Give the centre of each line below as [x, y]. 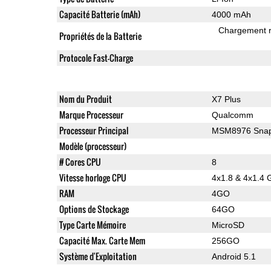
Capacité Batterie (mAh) [100, 14]
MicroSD [228, 225]
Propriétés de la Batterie [100, 36]
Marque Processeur [91, 114]
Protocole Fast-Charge [96, 57]
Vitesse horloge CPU [93, 177]
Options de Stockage [94, 209]
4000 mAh [231, 14]
